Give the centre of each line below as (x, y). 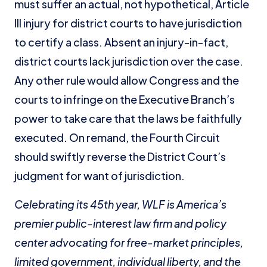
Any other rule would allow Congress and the (127, 80)
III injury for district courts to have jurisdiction (128, 23)
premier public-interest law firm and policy (120, 223)
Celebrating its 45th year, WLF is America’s (120, 204)
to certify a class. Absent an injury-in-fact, (121, 42)
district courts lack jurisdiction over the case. (129, 61)
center (31, 242)
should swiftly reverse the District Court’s (120, 156)
